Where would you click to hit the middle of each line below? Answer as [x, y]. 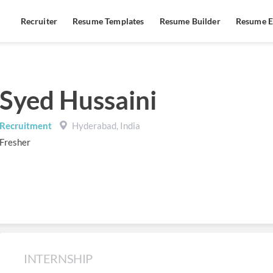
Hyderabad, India [105, 126]
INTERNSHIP [58, 258]
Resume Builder [190, 21]
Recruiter [39, 21]
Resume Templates [108, 21]
